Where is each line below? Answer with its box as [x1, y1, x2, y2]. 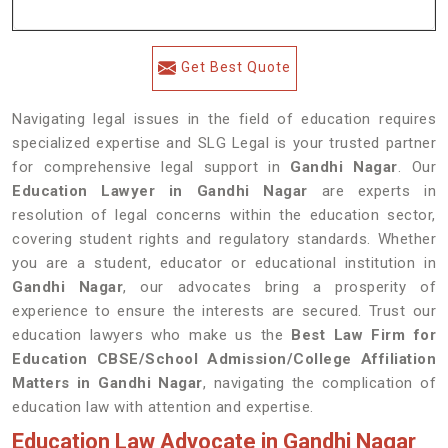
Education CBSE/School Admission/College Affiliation [12, 350, 436, 368]
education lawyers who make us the [12, 326, 292, 344]
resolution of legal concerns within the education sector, [12, 206, 436, 224]
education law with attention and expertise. [12, 398, 314, 416]
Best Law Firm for [291, 326, 437, 344]
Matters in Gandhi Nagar [12, 374, 203, 392]
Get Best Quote [180, 59, 291, 75]
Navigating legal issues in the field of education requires [12, 110, 436, 128]
